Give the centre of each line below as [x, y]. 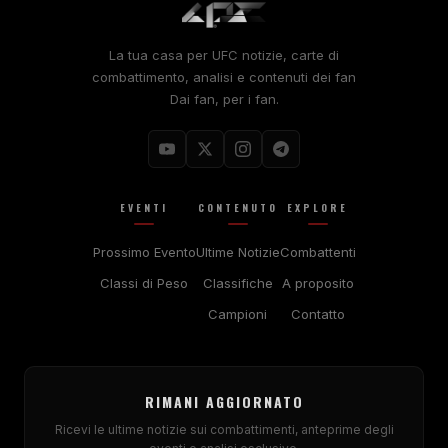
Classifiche [237, 282]
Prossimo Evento [144, 251]
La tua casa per [160, 54]
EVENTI [144, 207]
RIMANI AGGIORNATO [224, 401]
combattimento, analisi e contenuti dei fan [224, 76]
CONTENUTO [237, 207]
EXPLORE [317, 207]
